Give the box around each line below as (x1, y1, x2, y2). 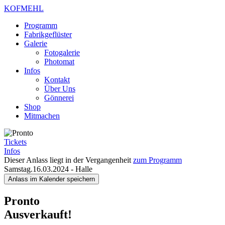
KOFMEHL (4, 4, 44, 13)
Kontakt (44, 75, 70, 84)
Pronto (4, 194, 40, 207)
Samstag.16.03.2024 (4, 165, 71, 173)
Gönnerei (44, 93, 74, 102)
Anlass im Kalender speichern (8, 175, 95, 183)
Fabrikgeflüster (24, 30, 72, 39)
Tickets (4, 138, 27, 146)
